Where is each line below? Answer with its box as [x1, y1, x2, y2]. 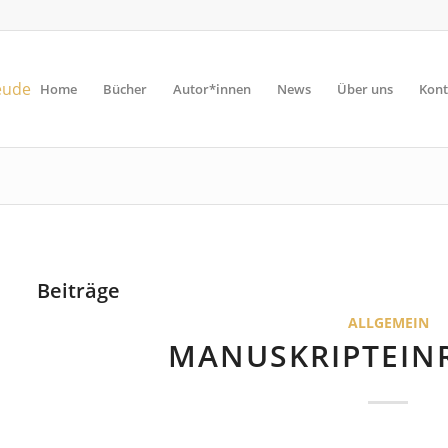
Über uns [336, 80, 393, 98]
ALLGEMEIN [347, 313, 429, 332]
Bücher [102, 80, 147, 98]
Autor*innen [172, 80, 251, 98]
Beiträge [37, 277, 121, 304]
